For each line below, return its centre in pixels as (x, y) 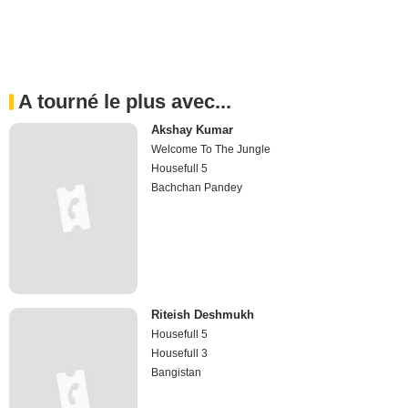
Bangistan (177, 373)
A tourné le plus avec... (125, 102)
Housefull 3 (180, 354)
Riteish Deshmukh (203, 315)
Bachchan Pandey (197, 188)
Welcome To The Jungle (211, 150)
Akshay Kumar (193, 130)
